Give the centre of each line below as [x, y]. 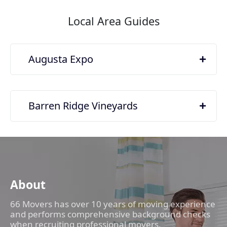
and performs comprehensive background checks [110, 214]
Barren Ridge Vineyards [83, 105]
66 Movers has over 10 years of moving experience [113, 204]
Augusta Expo [61, 59]
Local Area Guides [113, 21]
